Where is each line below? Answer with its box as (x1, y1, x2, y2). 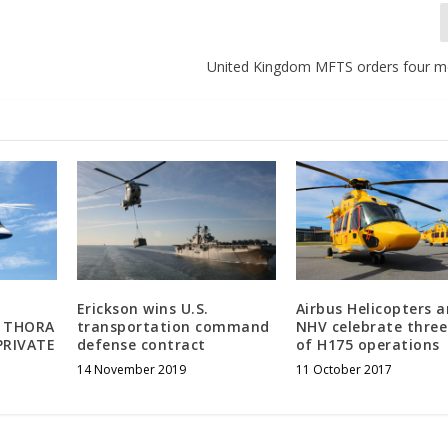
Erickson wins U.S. (76, 299, 209, 319)
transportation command (76, 317, 270, 337)
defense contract (76, 335, 206, 355)
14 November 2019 (76, 361, 186, 379)
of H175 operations (295, 335, 440, 355)
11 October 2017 (295, 361, 392, 379)
